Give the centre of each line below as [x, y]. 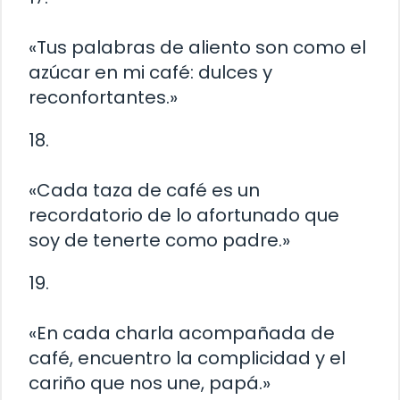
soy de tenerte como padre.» [159, 241]
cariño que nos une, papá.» [150, 383]
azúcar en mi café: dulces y [150, 73]
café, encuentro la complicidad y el [187, 358]
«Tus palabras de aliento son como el [197, 48]
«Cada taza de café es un [144, 191]
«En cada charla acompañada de [182, 333]
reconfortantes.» [103, 98]
